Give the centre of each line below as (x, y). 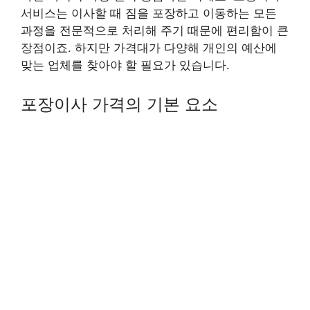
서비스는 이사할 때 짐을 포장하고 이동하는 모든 (149, 13)
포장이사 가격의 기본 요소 (119, 104)
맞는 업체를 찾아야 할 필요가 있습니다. (125, 65)
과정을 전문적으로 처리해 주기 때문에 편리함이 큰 (155, 30)
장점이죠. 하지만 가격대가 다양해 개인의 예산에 (149, 48)
